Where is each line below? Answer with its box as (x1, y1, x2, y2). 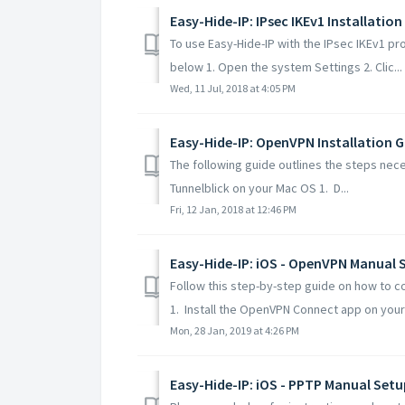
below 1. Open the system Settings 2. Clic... (170, 58, 402, 75)
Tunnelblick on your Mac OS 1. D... (170, 179, 349, 196)
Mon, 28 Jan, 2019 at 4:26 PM (170, 323, 299, 337)
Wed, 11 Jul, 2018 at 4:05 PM (170, 80, 296, 95)
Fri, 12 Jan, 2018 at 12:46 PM (170, 202, 297, 216)
